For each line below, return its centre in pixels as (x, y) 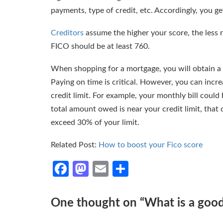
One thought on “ (98, 203)
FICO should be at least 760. (100, 46)
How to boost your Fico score (151, 145)
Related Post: (75, 145)
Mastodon (124, 168)
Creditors (67, 33)
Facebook (102, 168)
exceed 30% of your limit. (95, 122)
